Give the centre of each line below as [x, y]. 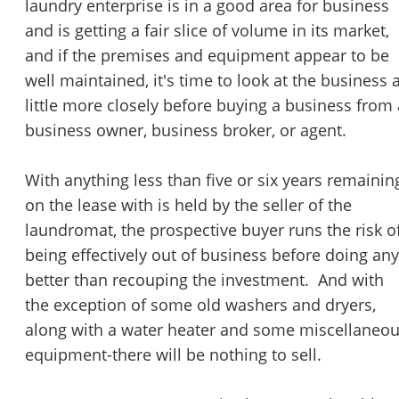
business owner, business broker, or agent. [186, 130]
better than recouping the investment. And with [204, 280]
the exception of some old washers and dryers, [200, 305]
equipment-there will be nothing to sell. [173, 355]
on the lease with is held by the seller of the [188, 205]
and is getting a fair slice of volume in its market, [207, 31]
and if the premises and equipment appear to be [207, 56]
